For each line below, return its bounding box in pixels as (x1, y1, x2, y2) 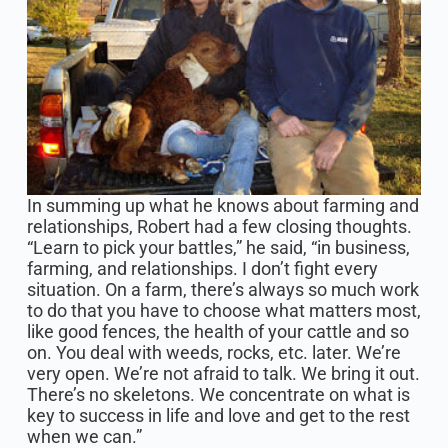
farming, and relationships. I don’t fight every (26, 258, 378, 280)
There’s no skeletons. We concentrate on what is (26, 384, 410, 406)
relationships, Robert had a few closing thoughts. (26, 216, 412, 238)
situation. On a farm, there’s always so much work (26, 279, 419, 301)
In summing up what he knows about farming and (26, 195, 419, 217)
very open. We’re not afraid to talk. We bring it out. (26, 363, 420, 385)
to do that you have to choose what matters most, (26, 300, 421, 322)
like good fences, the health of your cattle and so (26, 321, 409, 343)
